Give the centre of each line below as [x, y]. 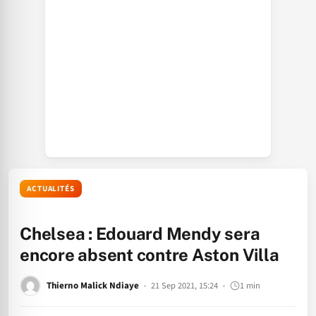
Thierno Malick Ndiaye [93, 285]
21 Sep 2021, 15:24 [184, 285]
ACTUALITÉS [51, 189]
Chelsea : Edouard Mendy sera [140, 233]
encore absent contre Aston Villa [150, 255]
